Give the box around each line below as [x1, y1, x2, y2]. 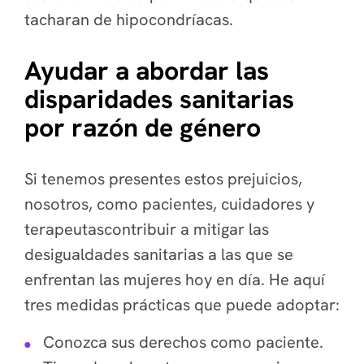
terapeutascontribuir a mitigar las [24, 219, 269, 240]
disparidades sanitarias [24, 82, 294, 116]
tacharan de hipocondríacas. [24, 9, 237, 30]
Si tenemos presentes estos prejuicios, [24, 168, 302, 189]
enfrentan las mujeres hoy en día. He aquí [24, 269, 325, 290]
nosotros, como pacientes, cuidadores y [24, 193, 314, 214]
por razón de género [24, 110, 261, 145]
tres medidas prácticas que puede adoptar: [24, 294, 340, 315]
